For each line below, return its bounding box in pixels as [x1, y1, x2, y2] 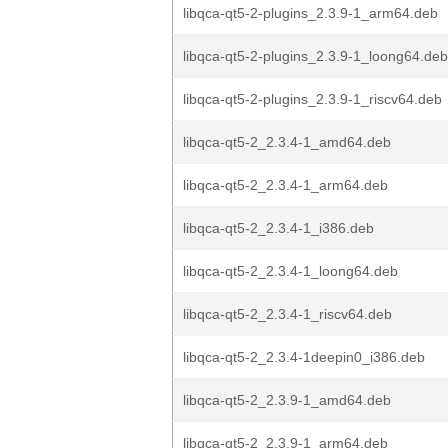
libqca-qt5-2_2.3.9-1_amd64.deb [183, 392, 391, 408]
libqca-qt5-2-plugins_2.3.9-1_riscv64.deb [183, 91, 442, 107]
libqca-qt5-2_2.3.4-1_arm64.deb [183, 177, 388, 193]
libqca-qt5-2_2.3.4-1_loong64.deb [183, 263, 398, 279]
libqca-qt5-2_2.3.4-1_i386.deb [183, 220, 374, 236]
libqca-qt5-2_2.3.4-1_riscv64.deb [183, 306, 392, 322]
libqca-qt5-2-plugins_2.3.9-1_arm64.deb [183, 5, 438, 21]
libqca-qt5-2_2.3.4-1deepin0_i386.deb [183, 349, 425, 365]
